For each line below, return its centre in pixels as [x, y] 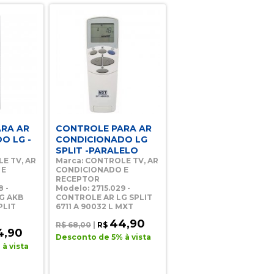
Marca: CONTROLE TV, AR [107, 161]
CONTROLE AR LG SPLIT [104, 197]
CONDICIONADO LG [102, 139]
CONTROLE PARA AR [104, 128]
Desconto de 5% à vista [103, 237]
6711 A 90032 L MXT [94, 206]
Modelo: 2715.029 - [93, 188]
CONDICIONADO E [92, 170]
